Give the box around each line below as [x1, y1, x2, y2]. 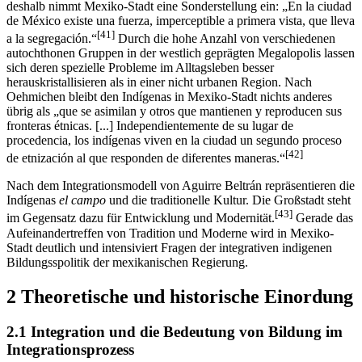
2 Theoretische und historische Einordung [6, 300, 353, 322]
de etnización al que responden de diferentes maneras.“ [6, 166, 285, 180]
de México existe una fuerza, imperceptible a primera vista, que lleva [6, 27, 355, 42]
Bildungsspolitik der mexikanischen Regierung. [6, 269, 248, 284]
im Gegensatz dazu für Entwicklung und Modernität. [6, 225, 275, 240]
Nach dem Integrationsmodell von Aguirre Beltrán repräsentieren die [6, 193, 355, 208]
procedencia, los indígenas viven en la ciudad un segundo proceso [6, 147, 342, 162]
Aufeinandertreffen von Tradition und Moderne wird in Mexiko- [6, 240, 334, 255]
